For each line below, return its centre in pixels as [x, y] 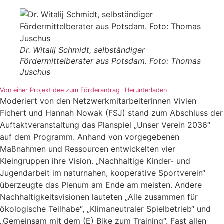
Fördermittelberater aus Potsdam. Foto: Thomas [110, 61]
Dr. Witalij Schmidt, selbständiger [82, 50]
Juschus [35, 72]
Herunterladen [146, 90]
